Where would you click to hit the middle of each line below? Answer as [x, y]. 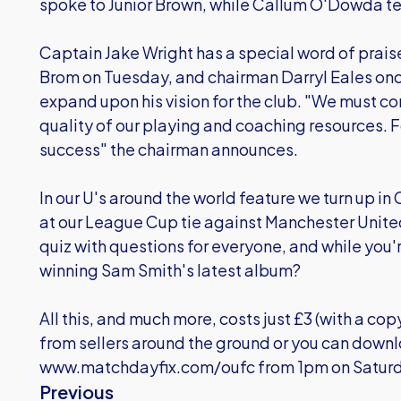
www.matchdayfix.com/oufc [147, 367]
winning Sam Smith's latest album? [170, 270]
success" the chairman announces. [169, 149]
